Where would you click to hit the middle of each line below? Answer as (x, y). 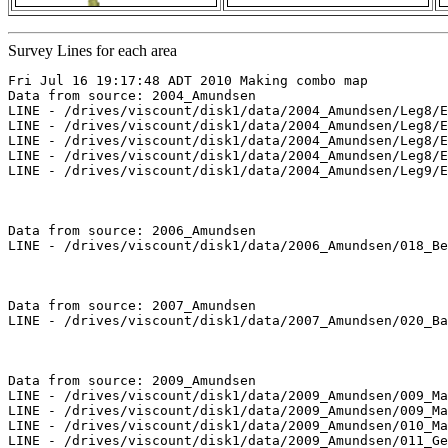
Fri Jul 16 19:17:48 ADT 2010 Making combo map (188, 81)
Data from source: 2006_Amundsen (132, 231)
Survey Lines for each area (92, 51)
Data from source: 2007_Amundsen (132, 306)
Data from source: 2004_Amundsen (132, 96)
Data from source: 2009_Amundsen (132, 381)
